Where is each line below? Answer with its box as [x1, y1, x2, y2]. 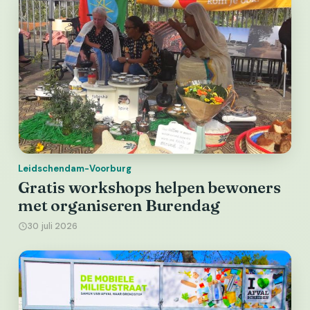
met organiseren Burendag [18, 196, 221, 216]
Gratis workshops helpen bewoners [18, 178, 281, 198]
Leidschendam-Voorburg [18, 163, 131, 175]
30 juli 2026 [28, 221, 77, 232]
